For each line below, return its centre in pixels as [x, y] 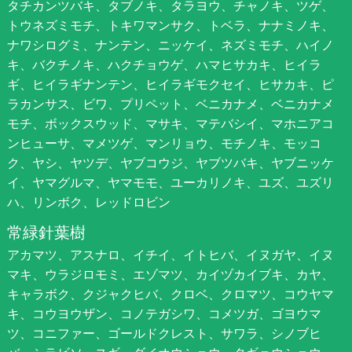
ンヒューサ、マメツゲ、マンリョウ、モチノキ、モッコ [164, 143]
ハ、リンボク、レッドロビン [88, 202]
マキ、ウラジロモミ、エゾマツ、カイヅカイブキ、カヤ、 [170, 275]
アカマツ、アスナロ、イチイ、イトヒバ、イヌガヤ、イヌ [170, 255]
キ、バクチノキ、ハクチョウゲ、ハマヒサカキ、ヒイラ [164, 65]
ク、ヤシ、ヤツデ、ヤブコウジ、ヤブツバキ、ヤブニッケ [170, 163]
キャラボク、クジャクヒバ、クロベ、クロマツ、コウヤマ [170, 294]
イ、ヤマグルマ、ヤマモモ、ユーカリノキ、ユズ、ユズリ [170, 183]
